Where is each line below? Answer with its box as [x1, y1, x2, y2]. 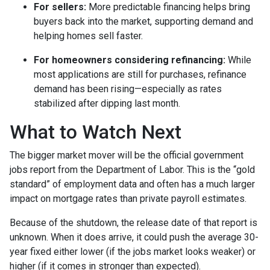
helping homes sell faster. [34, 30, 143, 42]
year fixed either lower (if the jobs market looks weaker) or [10, 245, 256, 257]
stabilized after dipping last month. [34, 97, 180, 109]
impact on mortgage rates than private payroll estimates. [10, 192, 246, 204]
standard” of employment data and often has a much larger [10, 178, 255, 190]
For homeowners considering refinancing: [34, 54, 225, 66]
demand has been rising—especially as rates [34, 83, 222, 95]
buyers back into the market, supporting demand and [34, 15, 253, 27]
